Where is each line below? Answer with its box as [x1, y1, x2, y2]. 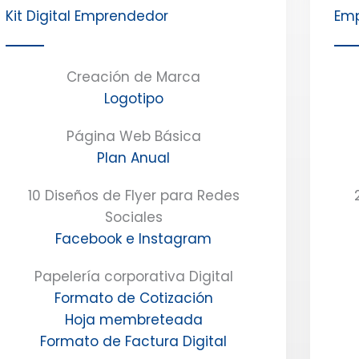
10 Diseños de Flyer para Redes [27, 185, 240, 205]
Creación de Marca [67, 67, 201, 87]
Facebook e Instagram [55, 228, 212, 248]
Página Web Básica [66, 126, 201, 146]
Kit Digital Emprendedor [5, 6, 168, 26]
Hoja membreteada [64, 309, 203, 329]
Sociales [104, 207, 163, 227]
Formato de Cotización [54, 288, 213, 308]
